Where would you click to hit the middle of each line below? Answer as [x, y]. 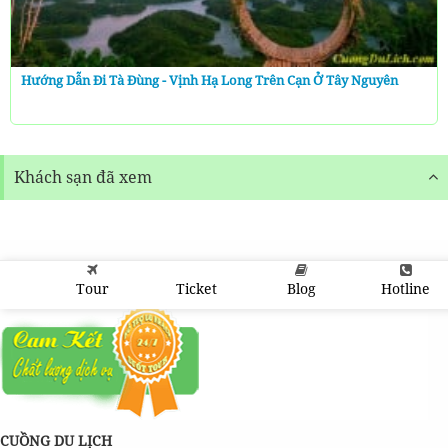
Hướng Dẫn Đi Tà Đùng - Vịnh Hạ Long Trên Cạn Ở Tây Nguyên [209, 79]
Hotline [406, 288]
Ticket [197, 288]
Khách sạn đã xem [83, 176]
